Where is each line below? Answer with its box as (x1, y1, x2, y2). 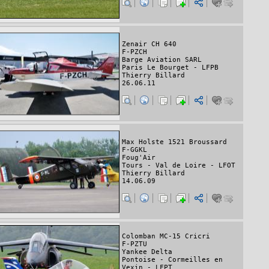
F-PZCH (122, 48, 147, 56)
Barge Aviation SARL (122, 56, 202, 64)
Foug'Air (122, 154, 156, 162)
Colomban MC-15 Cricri (122, 232, 210, 240)
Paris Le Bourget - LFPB (122, 64, 219, 72)
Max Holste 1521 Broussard (122, 138, 227, 147)
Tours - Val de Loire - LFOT (122, 162, 235, 170)
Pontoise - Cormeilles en (122, 255, 223, 264)
